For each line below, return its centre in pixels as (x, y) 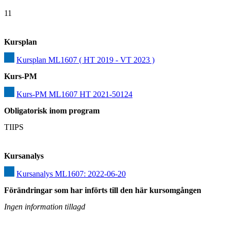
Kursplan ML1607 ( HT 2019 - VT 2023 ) (85, 60)
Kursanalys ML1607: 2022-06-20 (71, 174)
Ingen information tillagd (45, 206)
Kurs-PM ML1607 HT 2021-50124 (74, 94)
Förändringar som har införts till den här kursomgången (103, 190)
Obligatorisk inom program (52, 110)
